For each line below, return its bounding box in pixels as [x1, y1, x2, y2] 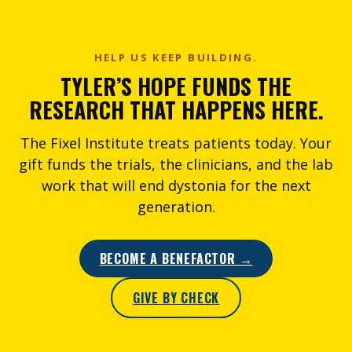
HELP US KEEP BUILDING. [93, 50, 258, 64]
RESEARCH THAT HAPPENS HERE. [28, 93, 324, 126]
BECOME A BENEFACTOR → [99, 249, 253, 268]
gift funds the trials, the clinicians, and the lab [19, 155, 333, 174]
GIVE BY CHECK [132, 288, 220, 307]
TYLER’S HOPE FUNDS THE [60, 70, 291, 102]
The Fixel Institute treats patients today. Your [20, 134, 332, 152]
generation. [137, 197, 215, 216]
